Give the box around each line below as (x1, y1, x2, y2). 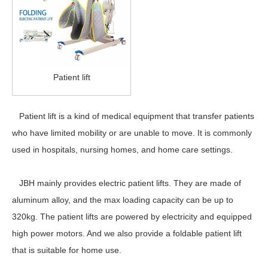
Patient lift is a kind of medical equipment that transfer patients (12, 111, 254, 121)
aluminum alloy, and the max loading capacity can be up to (12, 195, 233, 205)
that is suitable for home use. (12, 245, 121, 255)
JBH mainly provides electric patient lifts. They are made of (12, 178, 241, 188)
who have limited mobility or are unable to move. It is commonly (12, 128, 252, 138)
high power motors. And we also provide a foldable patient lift (12, 229, 242, 238)
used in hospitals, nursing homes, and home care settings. (12, 145, 233, 154)
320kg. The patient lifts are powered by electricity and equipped (12, 212, 252, 221)
